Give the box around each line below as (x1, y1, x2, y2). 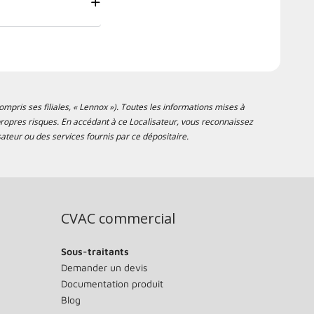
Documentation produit (60, 277, 163, 289)
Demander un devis (60, 261, 147, 273)
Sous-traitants (60, 245, 129, 257)
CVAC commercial (60, 208, 175, 228)
